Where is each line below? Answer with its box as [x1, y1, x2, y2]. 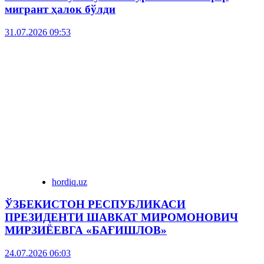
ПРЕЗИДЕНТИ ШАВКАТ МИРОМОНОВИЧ [5, 211, 238, 224]
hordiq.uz [52, 176, 87, 187]
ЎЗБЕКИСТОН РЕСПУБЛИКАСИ [5, 198, 186, 211]
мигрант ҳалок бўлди [5, 2, 115, 15]
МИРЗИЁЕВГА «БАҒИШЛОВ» [5, 224, 167, 237]
